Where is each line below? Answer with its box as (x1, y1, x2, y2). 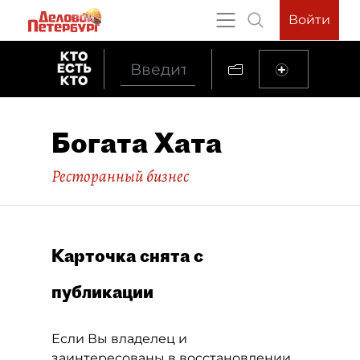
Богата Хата (51, 125, 222, 160)
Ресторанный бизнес (51, 165, 189, 187)
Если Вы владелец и (51, 331, 187, 346)
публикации (51, 281, 153, 302)
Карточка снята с (51, 245, 203, 266)
